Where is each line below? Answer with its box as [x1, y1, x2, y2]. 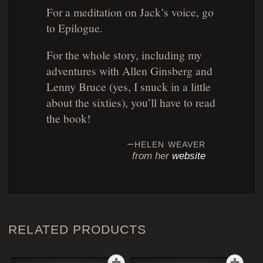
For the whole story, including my [46, 46, 202, 62]
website [171, 150, 205, 162]
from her [131, 150, 172, 162]
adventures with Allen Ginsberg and [46, 62, 213, 78]
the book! [46, 110, 90, 126]
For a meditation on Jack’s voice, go [46, 4, 214, 19]
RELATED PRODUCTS [8, 222, 147, 236]
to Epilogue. [46, 19, 103, 35]
